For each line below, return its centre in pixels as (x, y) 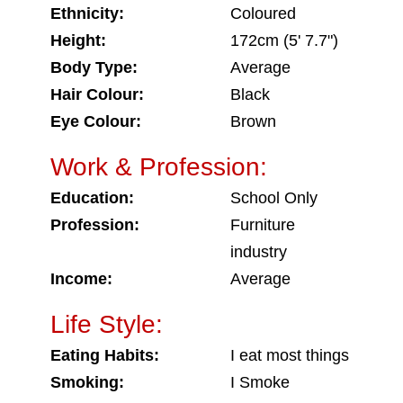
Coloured (263, 13)
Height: (78, 40)
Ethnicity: (87, 13)
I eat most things (290, 355)
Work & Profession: (159, 167)
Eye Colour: (96, 121)
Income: (81, 279)
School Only (274, 198)
